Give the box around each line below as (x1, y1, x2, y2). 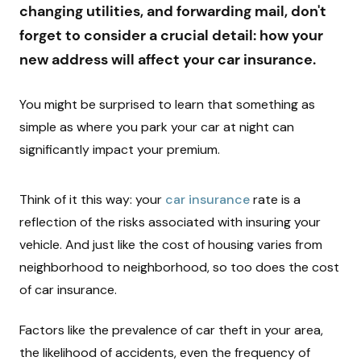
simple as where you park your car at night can (19, 118, 294, 135)
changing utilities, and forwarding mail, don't (19, 2, 326, 21)
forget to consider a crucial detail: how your (19, 26, 323, 45)
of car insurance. (19, 281, 120, 298)
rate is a (250, 191, 301, 208)
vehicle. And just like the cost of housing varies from (19, 236, 322, 253)
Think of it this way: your (19, 191, 165, 208)
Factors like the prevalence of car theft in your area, (19, 322, 323, 338)
